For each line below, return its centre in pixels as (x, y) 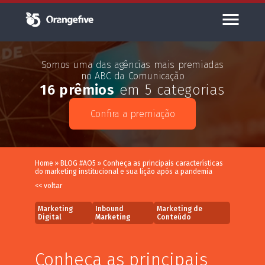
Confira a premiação (132, 114)
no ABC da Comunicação (132, 76)
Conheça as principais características (163, 164)
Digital (50, 217)
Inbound (110, 209)
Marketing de (180, 209)
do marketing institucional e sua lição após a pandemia (124, 172)
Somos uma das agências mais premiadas (132, 65)
